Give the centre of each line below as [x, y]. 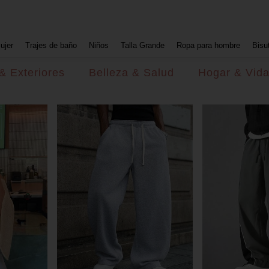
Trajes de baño [51, 45]
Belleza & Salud [131, 73]
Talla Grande [143, 45]
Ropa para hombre [208, 45]
